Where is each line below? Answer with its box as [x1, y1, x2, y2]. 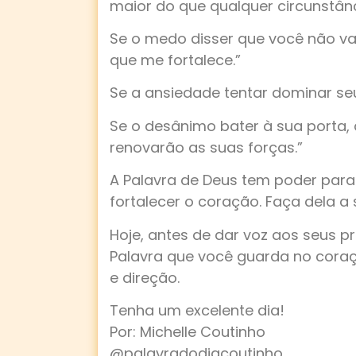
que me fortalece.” [110, 49, 241, 70]
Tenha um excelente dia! [110, 300, 284, 320]
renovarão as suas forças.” [110, 137, 303, 157]
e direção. [110, 267, 180, 288]
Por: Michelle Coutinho [110, 321, 265, 342]
